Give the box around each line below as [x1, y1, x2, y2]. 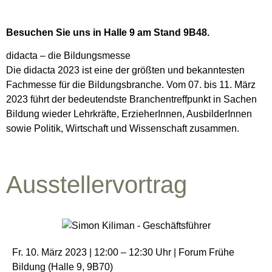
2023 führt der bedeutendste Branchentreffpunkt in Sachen [6, 94, 257, 105]
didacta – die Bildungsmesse [6, 50, 131, 61]
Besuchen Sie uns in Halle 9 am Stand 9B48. [6, 27, 209, 38]
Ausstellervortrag [6, 171, 187, 198]
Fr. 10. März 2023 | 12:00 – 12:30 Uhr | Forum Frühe [12, 246, 234, 257]
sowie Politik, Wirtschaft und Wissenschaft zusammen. [6, 123, 239, 134]
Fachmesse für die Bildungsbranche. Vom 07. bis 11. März [6, 80, 256, 90]
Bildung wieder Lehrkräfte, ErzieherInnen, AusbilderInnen [6, 109, 252, 120]
